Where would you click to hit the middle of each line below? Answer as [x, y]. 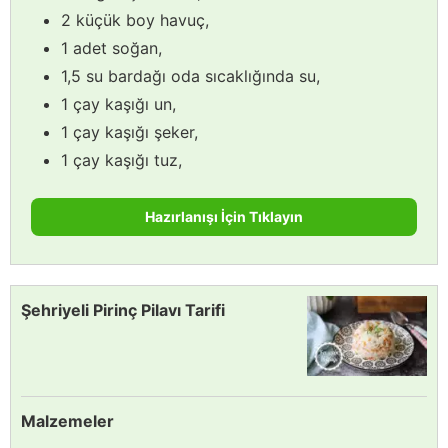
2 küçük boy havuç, [135, 19]
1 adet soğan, [111, 47]
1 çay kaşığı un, [118, 103]
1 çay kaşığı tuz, [121, 159]
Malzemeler [67, 420]
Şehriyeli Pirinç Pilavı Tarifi [123, 309]
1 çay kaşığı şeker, [129, 131]
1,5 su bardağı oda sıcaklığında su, [190, 75]
